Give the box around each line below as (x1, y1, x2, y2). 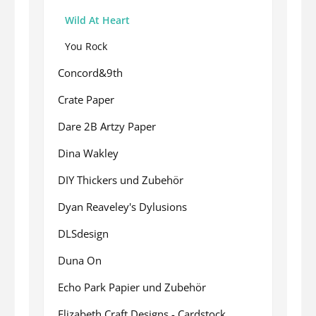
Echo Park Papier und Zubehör (58, 279, 206, 294)
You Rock (65, 39, 107, 53)
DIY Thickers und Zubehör (58, 172, 183, 187)
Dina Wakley (58, 145, 119, 160)
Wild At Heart (65, 13, 130, 27)
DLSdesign (58, 226, 109, 241)
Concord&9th (58, 65, 123, 80)
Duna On (58, 253, 102, 267)
